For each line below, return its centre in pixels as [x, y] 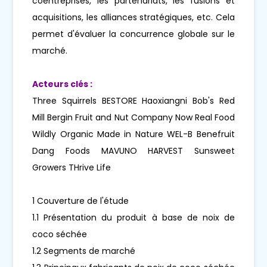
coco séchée [60, 234]
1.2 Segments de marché [84, 251]
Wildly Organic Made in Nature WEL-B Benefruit [133, 134]
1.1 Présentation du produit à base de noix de [133, 217]
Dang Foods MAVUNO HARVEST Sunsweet [133, 150]
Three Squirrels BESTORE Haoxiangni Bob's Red [133, 100]
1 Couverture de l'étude [81, 201]
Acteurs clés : [63, 84]
